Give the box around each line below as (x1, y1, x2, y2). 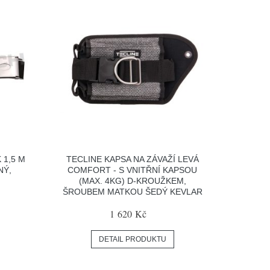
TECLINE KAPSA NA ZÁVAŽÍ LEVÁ (66, 154, 199, 165)
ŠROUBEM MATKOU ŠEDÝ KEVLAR (62, 187, 202, 197)
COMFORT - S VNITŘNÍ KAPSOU (67, 165, 198, 175)
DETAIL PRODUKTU (98, 235, 166, 244)
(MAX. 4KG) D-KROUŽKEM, (78, 176, 186, 186)
